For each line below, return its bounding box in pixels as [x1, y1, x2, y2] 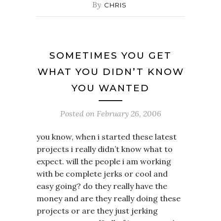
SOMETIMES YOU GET [49, 49, 172, 61]
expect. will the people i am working [37, 156, 171, 166]
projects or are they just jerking [37, 205, 158, 216]
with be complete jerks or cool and [37, 168, 168, 179]
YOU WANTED [72, 82, 149, 94]
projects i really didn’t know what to [37, 144, 173, 154]
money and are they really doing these [37, 193, 181, 203]
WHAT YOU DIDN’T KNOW [37, 66, 184, 77]
